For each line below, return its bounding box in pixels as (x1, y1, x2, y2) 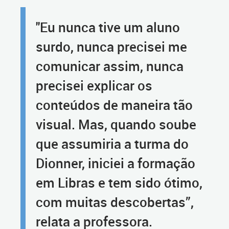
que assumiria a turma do (36, 135, 189, 153)
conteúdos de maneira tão (36, 96, 193, 114)
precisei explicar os (36, 77, 152, 95)
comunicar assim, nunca (36, 57, 184, 75)
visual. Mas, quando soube (36, 116, 196, 133)
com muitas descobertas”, (36, 193, 194, 211)
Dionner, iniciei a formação (36, 154, 195, 172)
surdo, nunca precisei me (36, 38, 187, 56)
